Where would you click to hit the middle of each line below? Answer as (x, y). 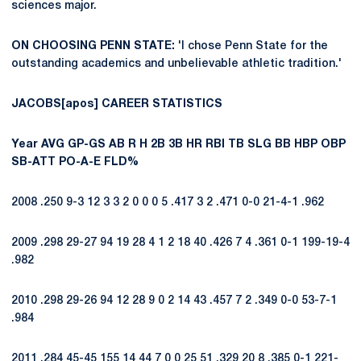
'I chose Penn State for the (251, 46)
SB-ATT (33, 162)
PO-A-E (80, 162)
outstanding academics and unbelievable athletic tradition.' (176, 64)
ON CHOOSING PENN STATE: (93, 46)
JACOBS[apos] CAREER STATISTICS (117, 104)
